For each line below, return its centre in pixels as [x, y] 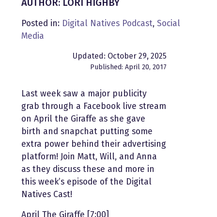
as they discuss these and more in [88, 169]
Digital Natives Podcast [107, 23]
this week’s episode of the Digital [86, 182]
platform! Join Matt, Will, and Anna [89, 156]
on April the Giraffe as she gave [83, 119]
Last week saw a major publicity [84, 93]
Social [169, 23]
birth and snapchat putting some [87, 131]
